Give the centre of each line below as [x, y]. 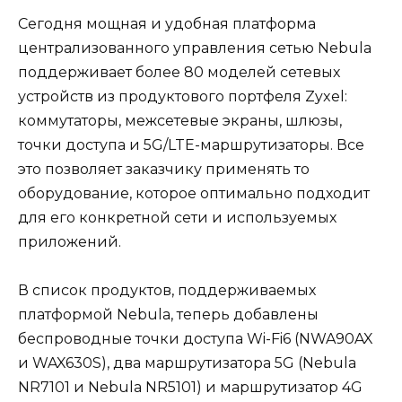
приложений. [70, 241]
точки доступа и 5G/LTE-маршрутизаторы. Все [191, 144]
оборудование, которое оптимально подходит [194, 193]
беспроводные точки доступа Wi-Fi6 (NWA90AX [196, 338]
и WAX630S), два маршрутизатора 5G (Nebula [187, 363]
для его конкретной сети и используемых [177, 217]
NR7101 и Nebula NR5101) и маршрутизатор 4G [190, 387]
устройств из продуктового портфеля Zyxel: [183, 96]
